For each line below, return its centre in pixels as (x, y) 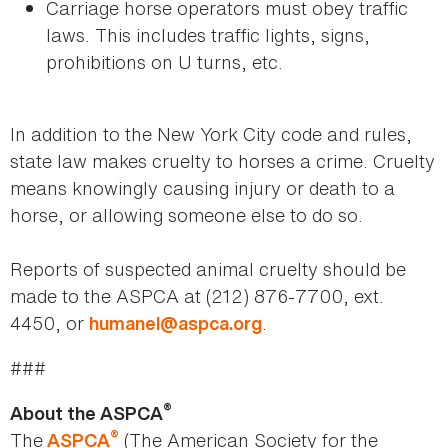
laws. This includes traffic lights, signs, (208, 35)
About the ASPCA (86, 414)
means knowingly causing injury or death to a (202, 188)
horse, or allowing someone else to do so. (186, 215)
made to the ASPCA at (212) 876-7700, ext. (197, 296)
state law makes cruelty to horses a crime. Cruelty (222, 161)
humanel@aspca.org (175, 324)
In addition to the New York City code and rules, (211, 134)
